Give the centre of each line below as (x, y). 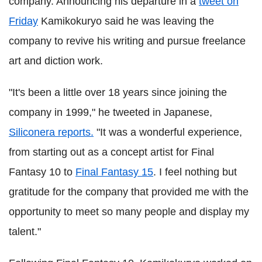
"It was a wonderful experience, (168, 132)
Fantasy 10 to (42, 172)
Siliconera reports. (51, 132)
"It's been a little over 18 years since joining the (118, 93)
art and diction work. (56, 61)
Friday (23, 21)
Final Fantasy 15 (114, 172)
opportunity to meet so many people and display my (129, 212)
